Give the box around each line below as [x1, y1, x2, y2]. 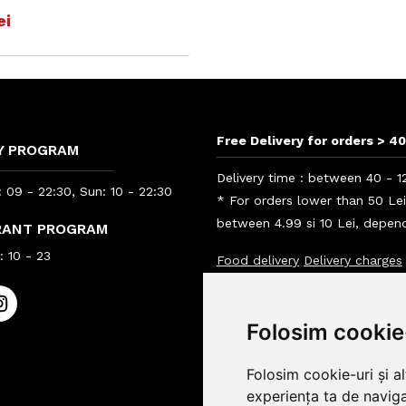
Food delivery [217, 253, 299, 268]
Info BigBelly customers [217, 275, 374, 291]
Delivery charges [304, 253, 402, 268]
